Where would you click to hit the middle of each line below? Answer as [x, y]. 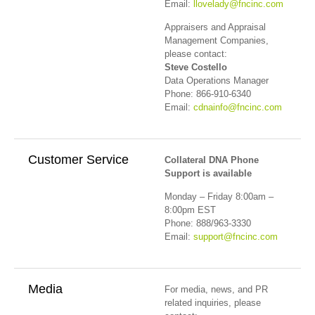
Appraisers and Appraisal [215, 27]
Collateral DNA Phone [212, 160]
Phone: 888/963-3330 [208, 224]
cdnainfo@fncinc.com [238, 108]
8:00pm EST [190, 210]
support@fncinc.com [236, 237]
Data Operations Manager [217, 81]
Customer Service [78, 159]
